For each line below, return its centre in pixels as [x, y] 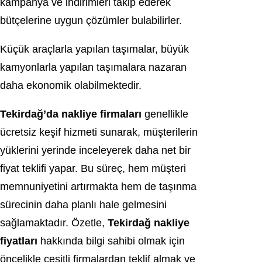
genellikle [165, 114]
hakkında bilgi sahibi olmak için [111, 241]
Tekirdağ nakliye [149, 223]
